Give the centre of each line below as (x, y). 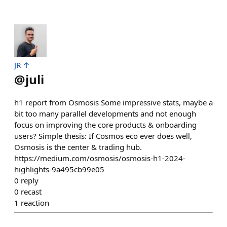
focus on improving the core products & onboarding (105, 125)
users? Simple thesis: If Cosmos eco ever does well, (103, 136)
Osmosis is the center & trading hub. (78, 147)
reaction (35, 203)
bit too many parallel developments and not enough (105, 113)
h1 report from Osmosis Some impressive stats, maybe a (113, 102)
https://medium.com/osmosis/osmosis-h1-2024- (100, 158)
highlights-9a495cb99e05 (59, 169)
